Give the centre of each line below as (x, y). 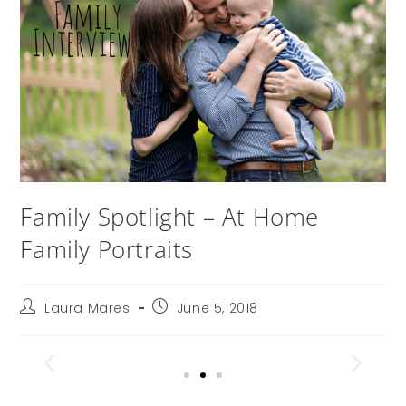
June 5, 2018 (217, 308)
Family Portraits (107, 249)
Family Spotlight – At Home (170, 216)
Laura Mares (87, 308)
